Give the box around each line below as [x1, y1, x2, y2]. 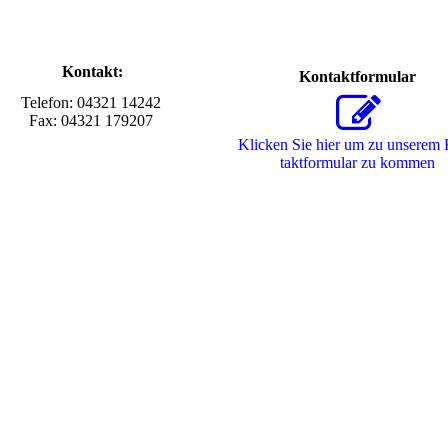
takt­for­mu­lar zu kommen [279, 154, 435, 172]
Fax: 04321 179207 [28, 111, 153, 129]
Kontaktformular [298, 68, 416, 86]
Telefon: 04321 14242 [20, 93, 161, 111]
